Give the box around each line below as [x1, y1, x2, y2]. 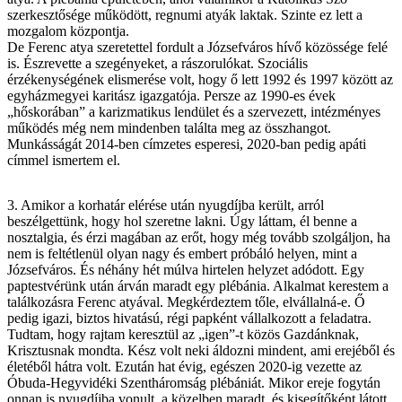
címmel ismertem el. [7, 152, 120, 168]
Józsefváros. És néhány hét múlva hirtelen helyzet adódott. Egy [7, 261, 364, 277]
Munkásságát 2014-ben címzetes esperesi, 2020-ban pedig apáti [7, 135, 366, 152]
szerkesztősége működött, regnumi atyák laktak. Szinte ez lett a [7, 6, 363, 22]
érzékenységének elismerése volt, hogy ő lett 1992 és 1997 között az [7, 71, 393, 87]
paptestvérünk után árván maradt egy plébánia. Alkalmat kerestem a [7, 277, 389, 293]
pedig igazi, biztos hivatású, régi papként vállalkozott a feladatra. [7, 310, 371, 326]
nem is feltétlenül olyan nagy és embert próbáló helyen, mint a [7, 245, 357, 261]
